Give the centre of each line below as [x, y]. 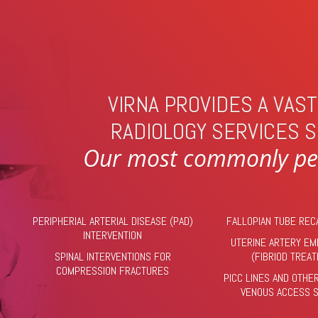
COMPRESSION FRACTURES [113, 271]
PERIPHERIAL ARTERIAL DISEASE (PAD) [113, 221]
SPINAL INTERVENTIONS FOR [113, 257]
